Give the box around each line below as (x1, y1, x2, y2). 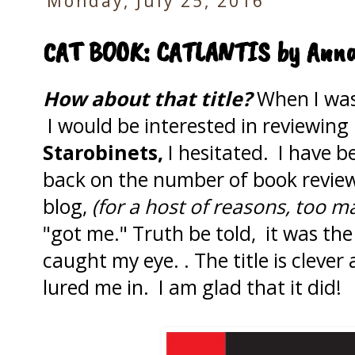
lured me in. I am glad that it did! (43, 273, 342, 300)
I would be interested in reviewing (43, 111, 353, 139)
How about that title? (43, 84, 252, 112)
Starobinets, (43, 138, 163, 166)
